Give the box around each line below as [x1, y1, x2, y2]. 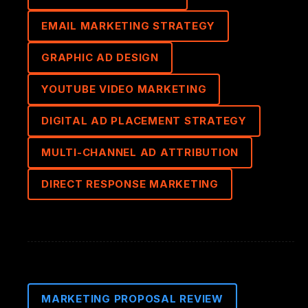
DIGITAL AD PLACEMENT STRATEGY [41, 114, 247, 127]
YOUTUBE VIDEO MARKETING [41, 82, 207, 96]
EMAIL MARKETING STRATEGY [41, 19, 215, 32]
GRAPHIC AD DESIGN [41, 51, 159, 64]
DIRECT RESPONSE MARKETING [41, 177, 219, 190]
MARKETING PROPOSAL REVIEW [41, 292, 223, 305]
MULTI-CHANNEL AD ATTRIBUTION [41, 146, 239, 159]
